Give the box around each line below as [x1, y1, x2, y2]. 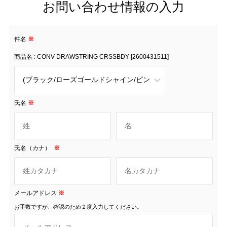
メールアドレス [14, 189, 57, 197]
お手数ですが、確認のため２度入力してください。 [14, 203, 142, 210]
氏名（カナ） [14, 144, 52, 152]
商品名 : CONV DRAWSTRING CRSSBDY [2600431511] [14, 53, 169, 60]
